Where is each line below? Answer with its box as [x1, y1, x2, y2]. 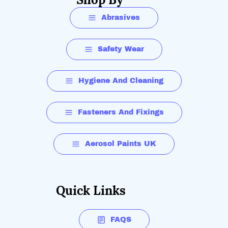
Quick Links [56, 183, 126, 198]
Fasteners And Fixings [77, 108, 164, 116]
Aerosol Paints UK [85, 140, 156, 148]
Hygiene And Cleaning [78, 77, 163, 84]
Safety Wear [97, 45, 144, 53]
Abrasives [101, 14, 140, 21]
